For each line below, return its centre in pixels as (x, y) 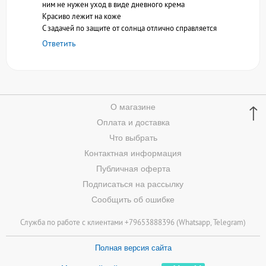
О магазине (133, 107)
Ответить (59, 43)
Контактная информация (133, 153)
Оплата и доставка (133, 122)
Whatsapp (194, 222)
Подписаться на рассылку (133, 184)
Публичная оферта (133, 168)
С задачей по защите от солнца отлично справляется (129, 28)
